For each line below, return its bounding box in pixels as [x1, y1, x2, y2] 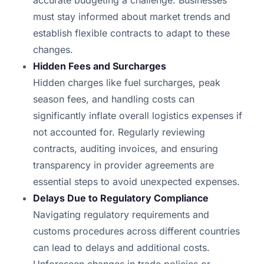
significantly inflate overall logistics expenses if [33, 110, 242, 122]
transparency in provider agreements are [33, 159, 214, 171]
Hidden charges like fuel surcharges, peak [33, 77, 220, 89]
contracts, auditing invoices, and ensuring [33, 143, 218, 155]
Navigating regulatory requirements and [33, 209, 209, 221]
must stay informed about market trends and [33, 11, 230, 23]
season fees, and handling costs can [33, 93, 194, 105]
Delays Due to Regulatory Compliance [33, 192, 209, 204]
